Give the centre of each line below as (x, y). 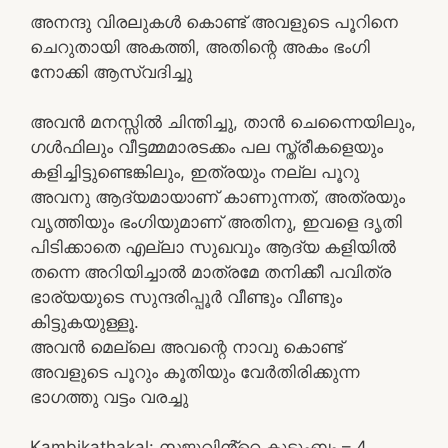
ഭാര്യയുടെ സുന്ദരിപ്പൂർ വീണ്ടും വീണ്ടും (186, 296)
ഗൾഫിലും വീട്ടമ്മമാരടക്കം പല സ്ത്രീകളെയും (206, 146)
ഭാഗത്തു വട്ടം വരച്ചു (109, 396)
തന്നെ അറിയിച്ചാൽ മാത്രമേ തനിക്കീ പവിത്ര (210, 271)
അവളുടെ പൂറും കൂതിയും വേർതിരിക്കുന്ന (194, 371)
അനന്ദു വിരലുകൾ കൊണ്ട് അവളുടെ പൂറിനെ (214, 21)
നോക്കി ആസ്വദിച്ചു (111, 71)
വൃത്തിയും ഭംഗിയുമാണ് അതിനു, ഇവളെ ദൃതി (216, 221)
